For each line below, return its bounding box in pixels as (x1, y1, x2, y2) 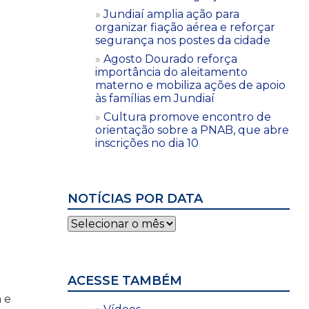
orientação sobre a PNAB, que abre (95, 123, 289, 137)
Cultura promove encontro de (103, 110, 271, 123)
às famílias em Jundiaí (95, 91, 215, 105)
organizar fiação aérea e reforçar (95, 20, 275, 34)
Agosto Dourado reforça (103, 52, 237, 66)
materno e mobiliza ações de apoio (95, 78, 286, 92)
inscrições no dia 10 (95, 136, 199, 150)
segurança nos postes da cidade (95, 33, 270, 47)
